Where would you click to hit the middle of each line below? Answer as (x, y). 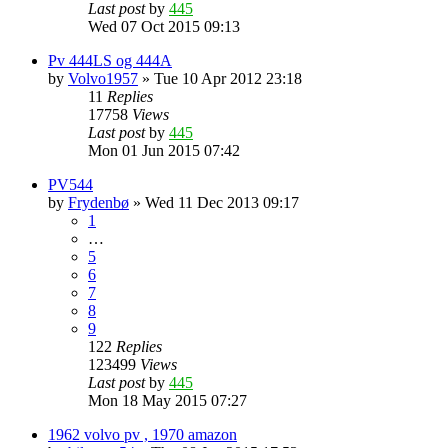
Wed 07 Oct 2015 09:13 (164, 26)
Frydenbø (98, 202)
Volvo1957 (103, 78)
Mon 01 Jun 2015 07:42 (164, 150)
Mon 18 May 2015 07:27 (167, 400)
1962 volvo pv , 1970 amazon (142, 434)
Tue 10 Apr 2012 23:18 (228, 78)
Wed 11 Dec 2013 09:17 (222, 202)
